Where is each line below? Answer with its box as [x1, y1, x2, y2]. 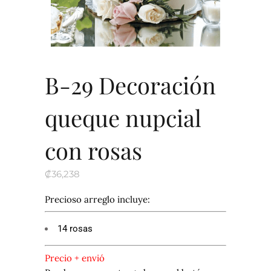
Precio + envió [45, 252, 107, 264]
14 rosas [57, 223, 95, 235]
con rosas [45, 134, 142, 166]
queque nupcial [45, 102, 201, 133]
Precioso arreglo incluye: [45, 193, 152, 205]
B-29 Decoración [45, 69, 216, 100]
